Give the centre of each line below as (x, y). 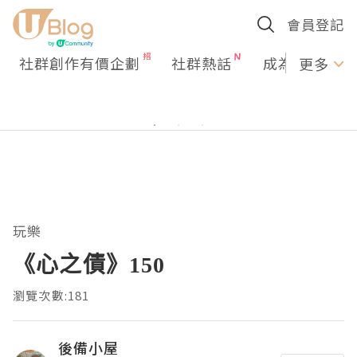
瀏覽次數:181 (51, 295)
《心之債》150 (89, 264)
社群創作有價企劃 (80, 63)
